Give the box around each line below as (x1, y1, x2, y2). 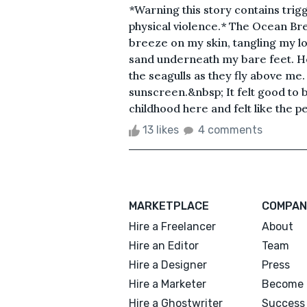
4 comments (198, 123, 262, 136)
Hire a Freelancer (129, 219, 216, 233)
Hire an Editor (129, 238, 199, 252)
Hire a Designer (129, 258, 207, 271)
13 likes (140, 123, 182, 136)
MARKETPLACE (129, 199, 209, 212)
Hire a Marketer (129, 277, 206, 291)
